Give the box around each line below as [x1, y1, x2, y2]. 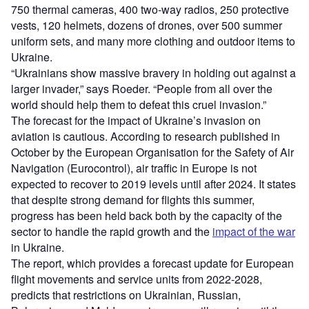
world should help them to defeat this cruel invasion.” [11, 97, 266, 113]
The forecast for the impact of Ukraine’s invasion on [11, 112, 261, 129]
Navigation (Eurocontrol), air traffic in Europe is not [11, 160, 257, 177]
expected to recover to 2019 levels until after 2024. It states [11, 176, 296, 192]
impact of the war [212, 223, 295, 240]
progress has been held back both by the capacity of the [11, 208, 282, 224]
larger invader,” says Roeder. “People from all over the [11, 81, 272, 97]
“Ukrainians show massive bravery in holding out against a [11, 65, 296, 81]
